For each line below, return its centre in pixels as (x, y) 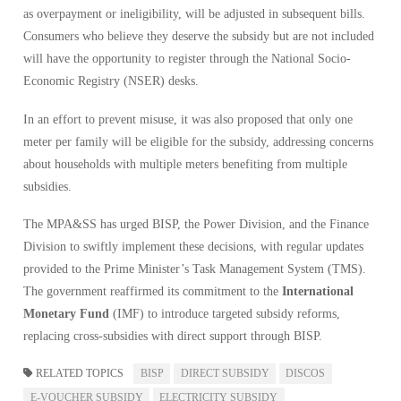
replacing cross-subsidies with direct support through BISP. (173, 337)
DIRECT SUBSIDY (225, 373)
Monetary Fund (66, 314)
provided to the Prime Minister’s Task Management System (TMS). (195, 269)
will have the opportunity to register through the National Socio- (187, 59)
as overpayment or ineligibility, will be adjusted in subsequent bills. (194, 14)
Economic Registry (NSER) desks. (111, 81)
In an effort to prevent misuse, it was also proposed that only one (188, 119)
